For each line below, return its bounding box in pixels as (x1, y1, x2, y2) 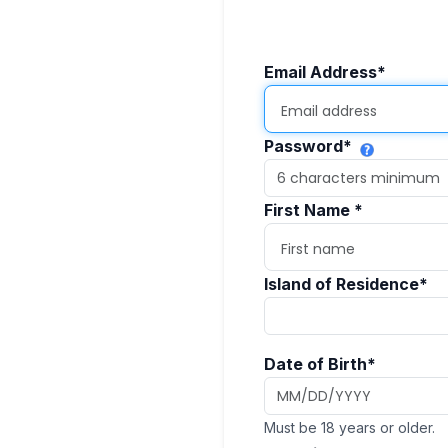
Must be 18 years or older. (264, 419, 435, 437)
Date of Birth (264, 354, 367, 375)
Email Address (264, 62, 377, 83)
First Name (264, 200, 354, 221)
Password (264, 136, 343, 157)
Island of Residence (264, 274, 419, 295)
